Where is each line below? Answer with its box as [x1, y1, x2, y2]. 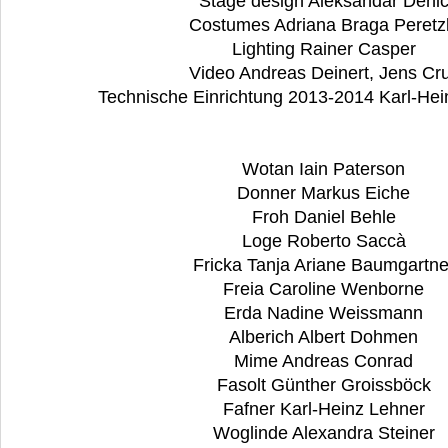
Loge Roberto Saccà [241, 231, 411, 252]
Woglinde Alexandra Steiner [212, 423, 440, 444]
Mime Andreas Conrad [234, 351, 418, 372]
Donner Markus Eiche [237, 183, 415, 204]
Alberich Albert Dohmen [229, 327, 423, 348]
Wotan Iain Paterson [242, 159, 410, 180]
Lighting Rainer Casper [231, 39, 421, 60]
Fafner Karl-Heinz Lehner [222, 399, 430, 420]
